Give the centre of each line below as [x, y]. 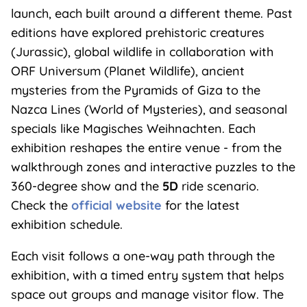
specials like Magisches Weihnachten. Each [133, 129]
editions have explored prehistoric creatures [137, 33]
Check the [41, 206]
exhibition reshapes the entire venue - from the [146, 148]
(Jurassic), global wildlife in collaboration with [142, 52]
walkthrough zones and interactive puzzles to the [153, 167]
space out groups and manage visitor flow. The [147, 295]
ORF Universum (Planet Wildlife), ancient [127, 71]
